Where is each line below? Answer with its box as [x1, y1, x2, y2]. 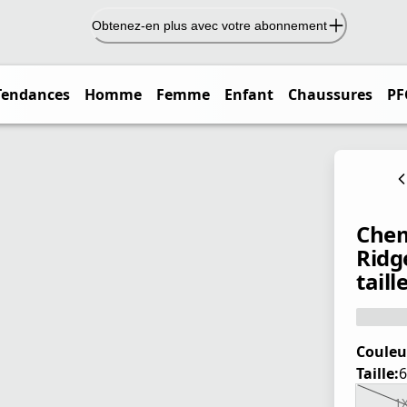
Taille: [356, 363, 399, 384]
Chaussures [288, 84, 372, 104]
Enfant [224, 84, 273, 104]
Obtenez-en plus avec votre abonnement [91, 17, 327, 33]
